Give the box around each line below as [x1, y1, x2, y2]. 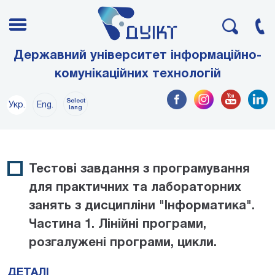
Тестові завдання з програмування [29, 163, 250, 175]
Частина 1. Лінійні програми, [29, 219, 206, 230]
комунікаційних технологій [54, 68, 221, 80]
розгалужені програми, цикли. [29, 237, 217, 249]
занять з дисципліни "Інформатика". [29, 200, 255, 212]
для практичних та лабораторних [29, 182, 241, 193]
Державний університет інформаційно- [14, 50, 261, 61]
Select [66, 98, 85, 104]
